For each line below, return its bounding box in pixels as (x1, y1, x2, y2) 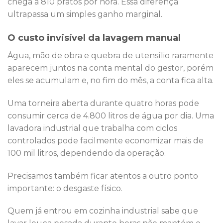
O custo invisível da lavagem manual (7, 32, 181, 44)
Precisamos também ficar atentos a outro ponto (7, 171, 198, 181)
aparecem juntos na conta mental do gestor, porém (7, 63, 214, 73)
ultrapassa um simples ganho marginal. (7, 9, 162, 19)
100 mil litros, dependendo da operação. (7, 148, 166, 158)
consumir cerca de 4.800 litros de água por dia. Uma (7, 111, 214, 120)
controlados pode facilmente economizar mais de (7, 135, 204, 145)
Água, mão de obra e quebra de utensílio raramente (7, 51, 214, 61)
